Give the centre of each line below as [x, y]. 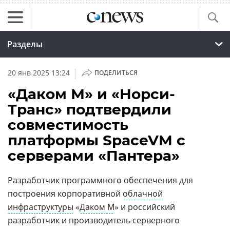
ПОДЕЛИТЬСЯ [116, 73]
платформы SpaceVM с [97, 140]
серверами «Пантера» [94, 156]
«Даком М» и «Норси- [91, 94]
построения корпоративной [65, 194]
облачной [143, 194]
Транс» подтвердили [90, 109]
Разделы [25, 44]
